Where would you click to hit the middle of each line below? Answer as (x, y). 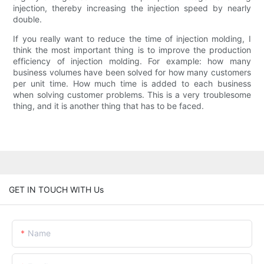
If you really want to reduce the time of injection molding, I (132, 39)
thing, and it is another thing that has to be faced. (109, 106)
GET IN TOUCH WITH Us (56, 189)
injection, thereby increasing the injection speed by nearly (132, 8)
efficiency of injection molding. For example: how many (132, 61)
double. (28, 19)
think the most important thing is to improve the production (132, 50)
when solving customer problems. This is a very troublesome (132, 95)
